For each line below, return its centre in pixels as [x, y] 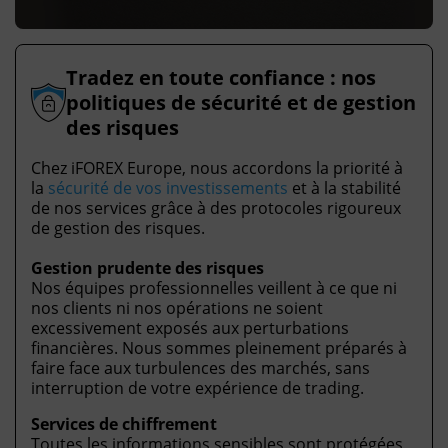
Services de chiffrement [124, 423]
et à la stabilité [344, 187]
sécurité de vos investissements [168, 187]
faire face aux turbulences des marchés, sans [200, 367]
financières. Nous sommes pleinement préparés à [219, 347]
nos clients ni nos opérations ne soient [177, 307]
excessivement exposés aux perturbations [190, 327]
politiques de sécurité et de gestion [241, 102]
